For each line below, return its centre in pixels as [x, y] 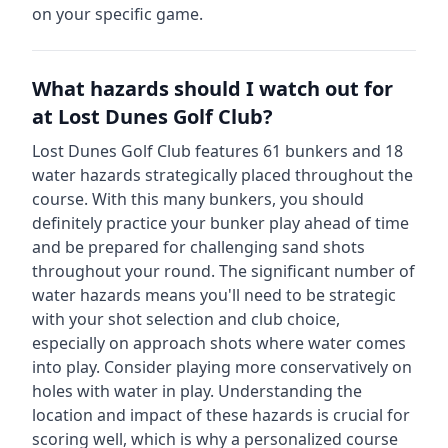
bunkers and [333, 151]
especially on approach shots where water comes [219, 343]
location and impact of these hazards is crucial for [221, 415]
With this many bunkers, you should [228, 199]
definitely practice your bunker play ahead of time [220, 223]
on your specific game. [117, 14]
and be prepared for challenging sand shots [198, 247]
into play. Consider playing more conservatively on [222, 367]
